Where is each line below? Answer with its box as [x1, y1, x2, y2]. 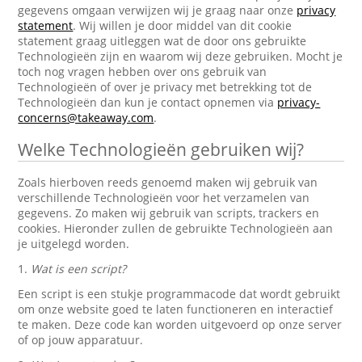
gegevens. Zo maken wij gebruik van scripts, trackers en [18, 205, 320, 221]
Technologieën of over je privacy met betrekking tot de [18, 79, 313, 95]
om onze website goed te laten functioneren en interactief [18, 301, 334, 317]
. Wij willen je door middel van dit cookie [73, 18, 293, 33]
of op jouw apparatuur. [18, 332, 144, 347]
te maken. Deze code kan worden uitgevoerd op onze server [18, 317, 343, 332]
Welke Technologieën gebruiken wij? [18, 138, 305, 161]
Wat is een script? [31, 261, 127, 276]
